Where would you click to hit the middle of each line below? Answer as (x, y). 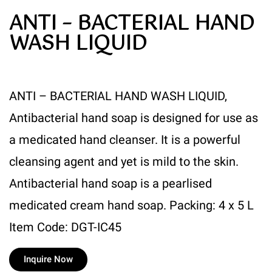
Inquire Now (48, 260)
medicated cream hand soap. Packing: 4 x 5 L (131, 206)
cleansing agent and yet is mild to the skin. (124, 162)
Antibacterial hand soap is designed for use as (134, 118)
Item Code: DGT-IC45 (65, 227)
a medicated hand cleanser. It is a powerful (125, 140)
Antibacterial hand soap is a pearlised (110, 184)
